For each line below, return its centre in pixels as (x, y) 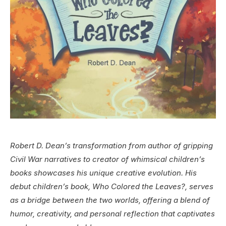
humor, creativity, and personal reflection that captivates (112, 214)
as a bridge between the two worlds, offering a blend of (110, 200)
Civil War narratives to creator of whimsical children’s (107, 159)
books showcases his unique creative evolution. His (103, 173)
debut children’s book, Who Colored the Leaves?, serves (112, 187)
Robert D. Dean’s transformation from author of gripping (111, 146)
